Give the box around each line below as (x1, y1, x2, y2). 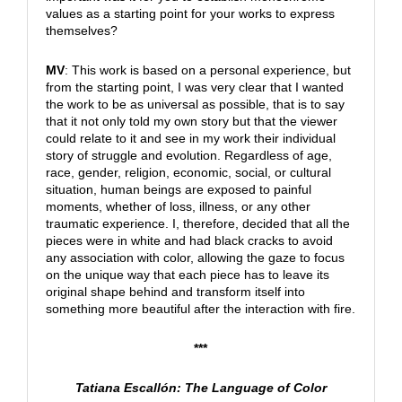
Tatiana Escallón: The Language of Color (74, 380, 327, 396)
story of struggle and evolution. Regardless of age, (45, 148, 332, 163)
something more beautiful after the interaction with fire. (45, 301, 355, 317)
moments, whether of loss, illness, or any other (45, 199, 310, 214)
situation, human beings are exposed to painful (45, 182, 311, 197)
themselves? (45, 23, 118, 39)
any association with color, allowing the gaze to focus (45, 250, 345, 266)
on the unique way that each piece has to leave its (45, 267, 329, 283)
